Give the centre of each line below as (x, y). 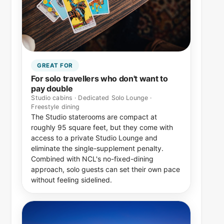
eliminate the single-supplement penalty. (97, 148)
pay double (52, 88)
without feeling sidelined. (72, 179)
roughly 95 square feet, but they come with (102, 127)
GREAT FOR (55, 66)
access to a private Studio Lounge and (94, 137)
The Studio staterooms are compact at (94, 116)
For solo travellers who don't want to (99, 78)
